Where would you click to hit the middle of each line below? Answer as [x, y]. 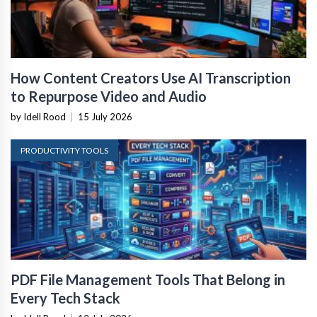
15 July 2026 [105, 117]
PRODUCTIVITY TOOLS [64, 150]
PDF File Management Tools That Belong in [148, 279]
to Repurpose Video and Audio [109, 96]
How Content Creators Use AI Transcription [151, 78]
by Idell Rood [38, 117]
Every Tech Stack [65, 298]
